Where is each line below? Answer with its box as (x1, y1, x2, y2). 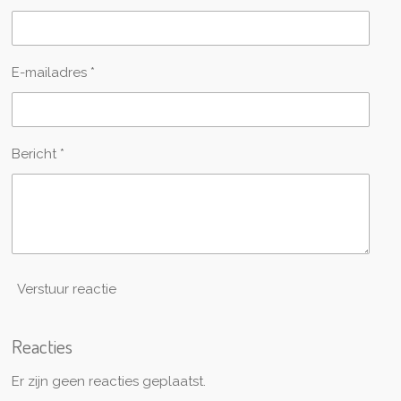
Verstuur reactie (16, 280, 116, 297)
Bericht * (11, 146, 64, 163)
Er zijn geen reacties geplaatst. (11, 372, 206, 389)
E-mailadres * (11, 64, 95, 81)
